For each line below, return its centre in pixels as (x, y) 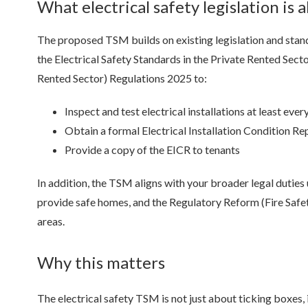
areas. (51, 221)
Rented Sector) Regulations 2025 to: (122, 78)
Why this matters (103, 263)
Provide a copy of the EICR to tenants (152, 149)
